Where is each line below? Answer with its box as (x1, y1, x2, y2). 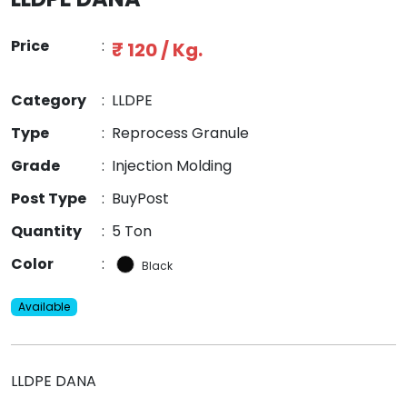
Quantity (11, 221, 82, 243)
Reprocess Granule (112, 123, 249, 144)
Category (11, 90, 86, 112)
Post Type (11, 188, 86, 210)
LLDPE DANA (11, 371, 96, 392)
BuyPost (112, 188, 169, 210)
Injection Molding (112, 155, 232, 177)
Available (17, 299, 70, 315)
